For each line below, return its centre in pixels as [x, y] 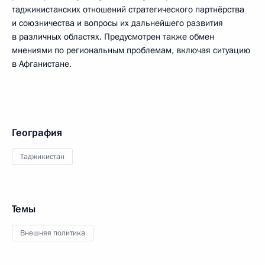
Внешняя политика [53, 233]
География [37, 133]
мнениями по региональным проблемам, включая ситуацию [131, 50]
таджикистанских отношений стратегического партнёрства [128, 9]
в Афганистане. [42, 64]
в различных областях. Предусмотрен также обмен [113, 37]
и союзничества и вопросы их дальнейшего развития [117, 23]
